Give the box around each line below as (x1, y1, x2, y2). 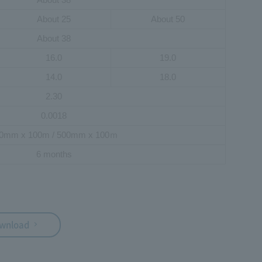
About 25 (36, 13, 71, 24)
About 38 (37, 33, 71, 43)
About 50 (151, 13, 185, 24)
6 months (36, 149, 72, 159)
